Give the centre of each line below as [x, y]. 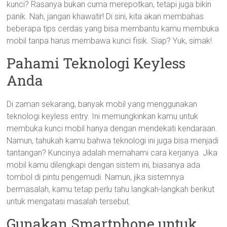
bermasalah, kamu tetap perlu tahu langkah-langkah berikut [111, 189]
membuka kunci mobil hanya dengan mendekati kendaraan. [112, 128]
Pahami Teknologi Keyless [96, 63]
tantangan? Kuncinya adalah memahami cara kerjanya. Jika [112, 153]
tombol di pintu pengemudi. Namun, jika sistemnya [96, 177]
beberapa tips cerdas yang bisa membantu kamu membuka [113, 29]
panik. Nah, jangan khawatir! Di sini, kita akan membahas [105, 16]
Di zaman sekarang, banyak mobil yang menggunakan [102, 104]
